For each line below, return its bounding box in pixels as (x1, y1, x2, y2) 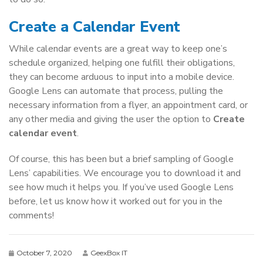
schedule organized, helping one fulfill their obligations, (9, 56, 235, 69)
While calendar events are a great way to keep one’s (9, 42, 227, 55)
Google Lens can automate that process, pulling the (9, 85, 223, 97)
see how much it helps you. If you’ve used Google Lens (9, 181, 234, 194)
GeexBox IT (90, 248, 127, 257)
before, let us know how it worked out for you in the (9, 195, 222, 208)
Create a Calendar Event (9, 16, 180, 37)
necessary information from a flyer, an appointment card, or (9, 99, 248, 112)
